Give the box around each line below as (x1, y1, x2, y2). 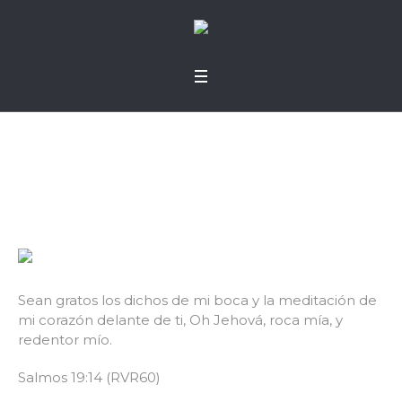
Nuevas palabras (41, 127, 361, 175)
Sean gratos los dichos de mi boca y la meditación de (18, 291, 377, 309)
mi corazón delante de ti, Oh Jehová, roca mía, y (18, 310, 343, 328)
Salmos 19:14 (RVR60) (18, 368, 161, 386)
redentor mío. (18, 330, 112, 348)
